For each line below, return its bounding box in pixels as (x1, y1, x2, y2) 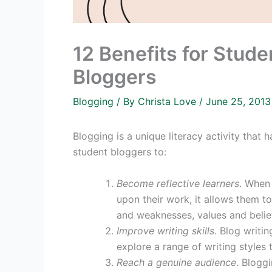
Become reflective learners (117, 177, 239, 189)
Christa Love (138, 95, 199, 107)
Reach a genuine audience (117, 256, 236, 268)
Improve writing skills (117, 224, 214, 237)
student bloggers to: (73, 145, 166, 158)
